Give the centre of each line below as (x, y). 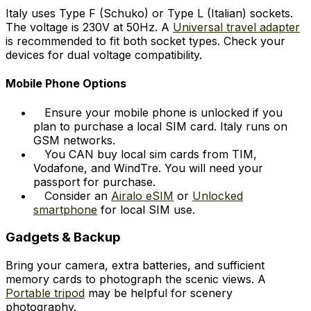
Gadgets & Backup (63, 237)
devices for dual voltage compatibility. (104, 55)
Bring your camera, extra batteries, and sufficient (135, 266)
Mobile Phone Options (66, 84)
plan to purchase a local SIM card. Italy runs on (160, 126)
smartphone (65, 209)
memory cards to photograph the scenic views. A (136, 279)
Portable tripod (45, 293)
